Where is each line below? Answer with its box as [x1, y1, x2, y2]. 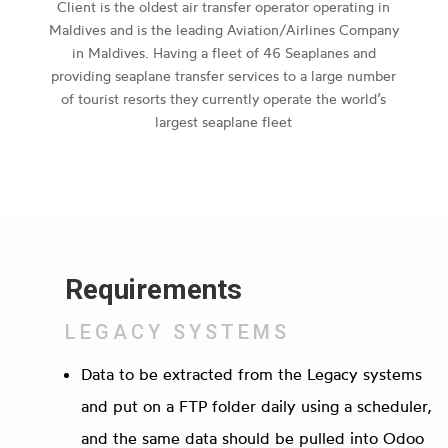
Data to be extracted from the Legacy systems [80, 363, 422, 384]
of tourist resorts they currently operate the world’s [61, 89, 387, 107]
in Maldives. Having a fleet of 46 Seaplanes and [71, 43, 376, 61]
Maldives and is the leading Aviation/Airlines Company [48, 20, 399, 38]
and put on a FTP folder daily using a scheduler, [80, 395, 432, 416]
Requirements [64, 272, 242, 306]
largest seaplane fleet [155, 112, 293, 130]
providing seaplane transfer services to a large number [51, 66, 397, 84]
